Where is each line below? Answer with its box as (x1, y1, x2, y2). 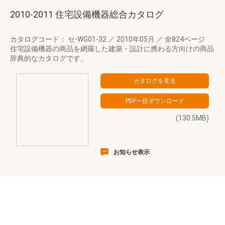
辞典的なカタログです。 (10, 54, 87, 62)
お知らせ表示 (114, 149, 150, 156)
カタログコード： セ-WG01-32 (10, 35, 108, 43)
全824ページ (163, 35, 205, 43)
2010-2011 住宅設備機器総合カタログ (10, 9, 164, 20)
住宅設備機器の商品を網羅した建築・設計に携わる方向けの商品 (10, 45, 214, 53)
